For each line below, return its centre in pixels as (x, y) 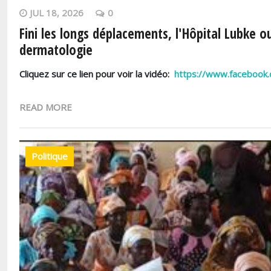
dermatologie (56, 50)
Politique (50, 156)
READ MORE (46, 107)
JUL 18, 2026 (57, 13)
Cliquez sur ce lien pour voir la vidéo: (97, 74)
